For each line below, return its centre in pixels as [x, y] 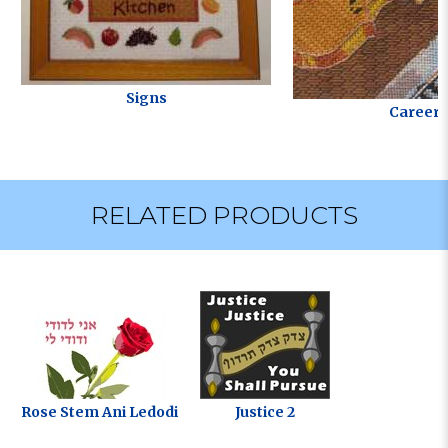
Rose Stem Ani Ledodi [99, 412]
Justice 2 [265, 412]
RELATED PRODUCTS [224, 215]
